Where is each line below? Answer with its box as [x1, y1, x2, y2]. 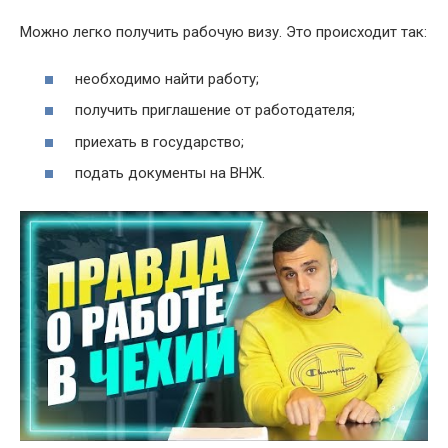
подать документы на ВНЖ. [75, 164, 265, 183]
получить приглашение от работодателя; [75, 101, 355, 120]
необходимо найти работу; [75, 69, 259, 88]
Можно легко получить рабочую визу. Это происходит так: [20, 23, 427, 42]
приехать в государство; [75, 132, 244, 151]
